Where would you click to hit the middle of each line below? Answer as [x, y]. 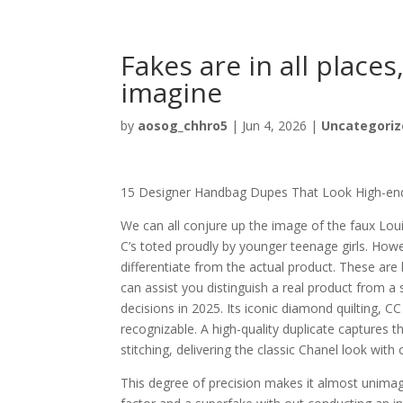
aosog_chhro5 [183, 125]
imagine [172, 92]
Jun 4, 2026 [275, 125]
